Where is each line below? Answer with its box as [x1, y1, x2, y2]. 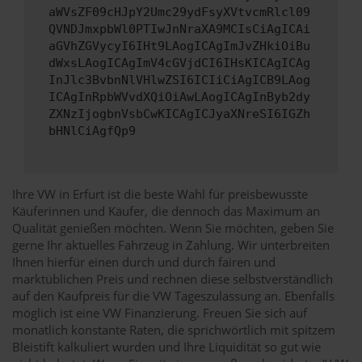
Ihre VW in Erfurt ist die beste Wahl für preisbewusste [12, 185, 308, 202]
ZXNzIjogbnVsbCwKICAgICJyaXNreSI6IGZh [48, 107, 310, 122]
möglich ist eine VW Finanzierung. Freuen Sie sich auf [12, 304, 307, 321]
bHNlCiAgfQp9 [48, 124, 136, 139]
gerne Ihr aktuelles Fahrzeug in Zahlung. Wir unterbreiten [12, 236, 330, 253]
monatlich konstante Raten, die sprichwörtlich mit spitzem [12, 321, 335, 338]
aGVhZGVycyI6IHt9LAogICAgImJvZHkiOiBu [48, 39, 310, 54]
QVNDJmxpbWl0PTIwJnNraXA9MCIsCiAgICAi [48, 22, 310, 37]
